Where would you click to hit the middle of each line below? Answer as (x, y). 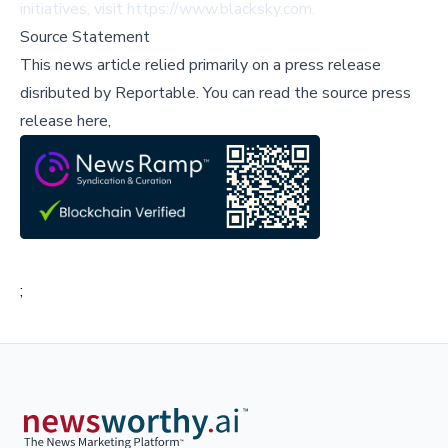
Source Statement (85, 37)
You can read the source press (305, 93)
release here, (65, 121)
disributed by (67, 93)
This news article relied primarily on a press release (200, 65)
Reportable (155, 93)
